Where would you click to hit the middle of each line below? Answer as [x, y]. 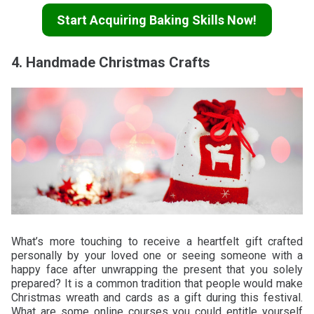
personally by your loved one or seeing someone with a [157, 255]
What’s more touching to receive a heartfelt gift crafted [157, 241]
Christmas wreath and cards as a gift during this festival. [157, 297]
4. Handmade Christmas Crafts [111, 62]
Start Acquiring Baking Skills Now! [157, 20]
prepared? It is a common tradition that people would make [157, 283]
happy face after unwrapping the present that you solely [157, 269]
